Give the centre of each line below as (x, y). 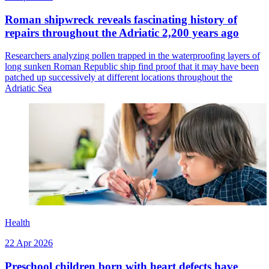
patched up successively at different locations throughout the (119, 77)
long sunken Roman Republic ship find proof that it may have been (132, 67)
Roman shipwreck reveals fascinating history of (121, 19)
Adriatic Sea (28, 88)
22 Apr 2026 (29, 243)
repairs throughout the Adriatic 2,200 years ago (122, 32)
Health (17, 223)
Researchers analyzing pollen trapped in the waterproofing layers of (132, 56)
